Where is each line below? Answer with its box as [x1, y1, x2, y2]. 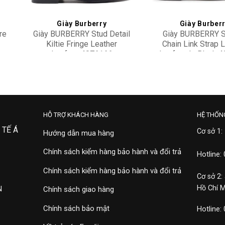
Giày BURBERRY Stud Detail [33, 29, 131, 39]
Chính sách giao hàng [43, 185, 114, 194]
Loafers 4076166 [51, 49, 113, 59]
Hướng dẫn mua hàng [43, 128, 114, 138]
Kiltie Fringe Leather [46, 39, 118, 49]
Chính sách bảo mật [43, 203, 109, 213]
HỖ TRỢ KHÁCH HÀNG [43, 110, 108, 119]
